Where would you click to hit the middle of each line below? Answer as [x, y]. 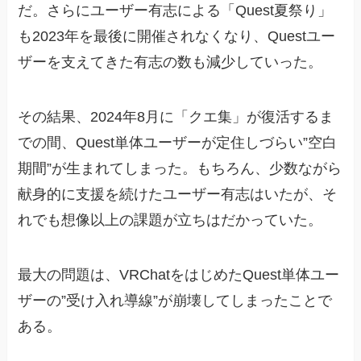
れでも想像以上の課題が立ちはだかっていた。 [170, 220]
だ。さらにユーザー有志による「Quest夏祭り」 [175, 11]
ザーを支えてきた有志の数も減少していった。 [170, 62]
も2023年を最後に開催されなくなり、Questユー [177, 37]
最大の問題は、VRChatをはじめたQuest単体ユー [179, 274]
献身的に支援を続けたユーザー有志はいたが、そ [178, 195]
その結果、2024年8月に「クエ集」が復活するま [176, 117]
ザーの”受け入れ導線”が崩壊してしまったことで [175, 300]
